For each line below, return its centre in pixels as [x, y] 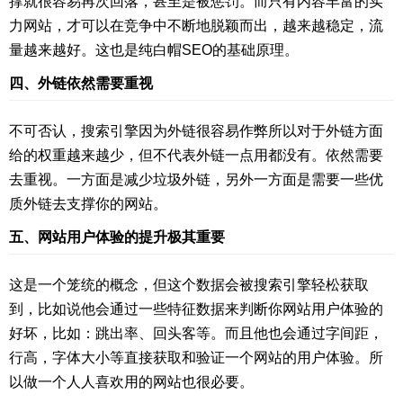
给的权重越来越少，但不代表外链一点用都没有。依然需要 [196, 156]
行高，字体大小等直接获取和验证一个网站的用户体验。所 [196, 358]
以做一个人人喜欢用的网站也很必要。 [131, 382]
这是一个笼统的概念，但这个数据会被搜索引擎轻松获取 [189, 285]
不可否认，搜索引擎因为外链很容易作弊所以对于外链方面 [196, 131]
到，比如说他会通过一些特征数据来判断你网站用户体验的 [196, 309]
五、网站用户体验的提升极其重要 [117, 237]
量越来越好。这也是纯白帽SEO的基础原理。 [154, 50]
